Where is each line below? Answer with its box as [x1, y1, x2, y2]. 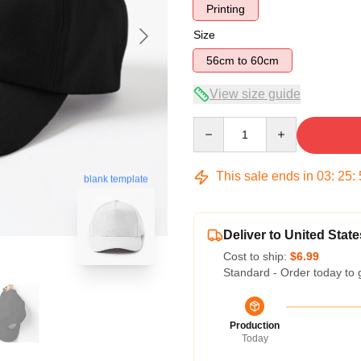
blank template [84, 173, 148, 185]
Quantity [193, 118, 235, 131]
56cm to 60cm [251, 54, 279, 67]
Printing [206, 2, 245, 15]
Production [230, 320, 280, 331]
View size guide [210, 87, 301, 101]
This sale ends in [213, 169, 317, 183]
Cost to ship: [223, 250, 290, 263]
